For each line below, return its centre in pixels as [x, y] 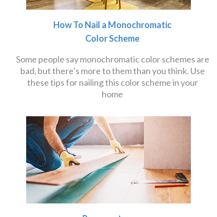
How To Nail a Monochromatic [112, 25]
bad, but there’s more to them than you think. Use [112, 71]
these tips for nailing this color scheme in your [112, 82]
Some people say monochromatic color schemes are [112, 59]
